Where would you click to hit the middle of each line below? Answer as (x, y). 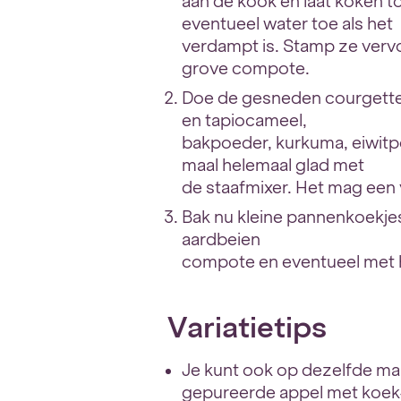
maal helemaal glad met (273, 165)
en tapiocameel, (245, 120)
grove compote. (246, 68)
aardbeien (222, 239)
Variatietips (247, 327)
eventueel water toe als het (288, 24)
